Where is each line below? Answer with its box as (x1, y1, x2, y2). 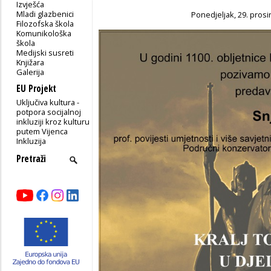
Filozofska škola (16, 18, 74, 29)
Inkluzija (16, 135, 47, 146)
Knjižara (16, 56, 45, 68)
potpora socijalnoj (16, 106, 82, 117)
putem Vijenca (16, 125, 68, 137)
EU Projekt (16, 82, 56, 95)
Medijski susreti (16, 47, 74, 58)
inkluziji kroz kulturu (16, 116, 90, 127)
